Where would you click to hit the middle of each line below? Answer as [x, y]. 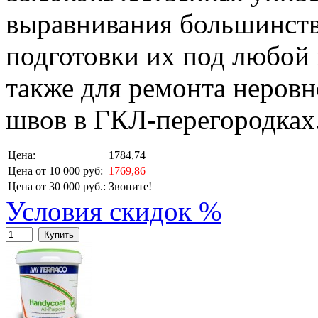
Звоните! [130, 187]
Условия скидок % [114, 212]
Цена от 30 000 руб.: [57, 187]
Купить [59, 235]
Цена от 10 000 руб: [55, 171]
